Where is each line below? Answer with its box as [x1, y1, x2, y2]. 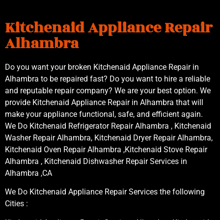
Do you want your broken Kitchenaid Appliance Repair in [5, 62, 199, 72]
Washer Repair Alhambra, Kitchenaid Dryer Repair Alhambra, [5, 133, 213, 142]
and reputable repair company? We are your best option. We [5, 85, 211, 95]
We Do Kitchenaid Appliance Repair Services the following [5, 187, 205, 197]
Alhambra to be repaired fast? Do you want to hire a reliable [5, 74, 210, 83]
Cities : [5, 199, 28, 209]
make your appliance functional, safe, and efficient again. [5, 109, 203, 119]
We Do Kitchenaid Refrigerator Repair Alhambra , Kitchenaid [5, 121, 211, 131]
